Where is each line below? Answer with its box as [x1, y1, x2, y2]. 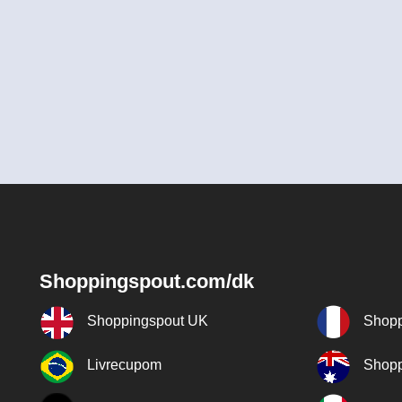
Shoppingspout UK [87, 313, 208, 329]
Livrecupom [87, 357, 162, 373]
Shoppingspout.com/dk [39, 269, 254, 293]
